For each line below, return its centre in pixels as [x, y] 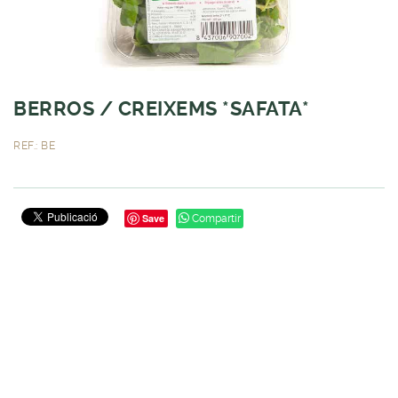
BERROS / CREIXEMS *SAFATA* [161, 108]
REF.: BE [34, 145]
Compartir [215, 218]
